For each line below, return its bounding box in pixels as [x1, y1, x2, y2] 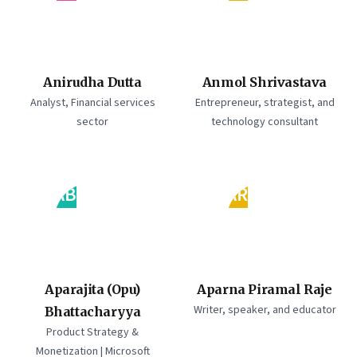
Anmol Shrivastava [202, 74, 328, 90]
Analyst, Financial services [29, 95, 155, 111]
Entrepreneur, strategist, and [194, 95, 335, 111]
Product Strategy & [46, 324, 139, 340]
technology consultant [211, 114, 318, 130]
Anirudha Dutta [43, 74, 142, 90]
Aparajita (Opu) [45, 281, 140, 297]
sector [76, 114, 108, 130]
